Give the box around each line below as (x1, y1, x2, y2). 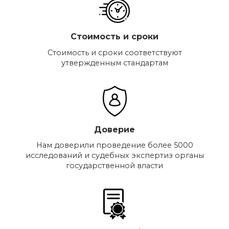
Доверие (94, 124, 135, 134)
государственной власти (66, 161, 163, 171)
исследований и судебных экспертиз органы (25, 151, 204, 161)
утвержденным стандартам (61, 58, 168, 67)
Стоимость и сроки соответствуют (47, 48, 182, 57)
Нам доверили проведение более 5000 (36, 141, 193, 150)
